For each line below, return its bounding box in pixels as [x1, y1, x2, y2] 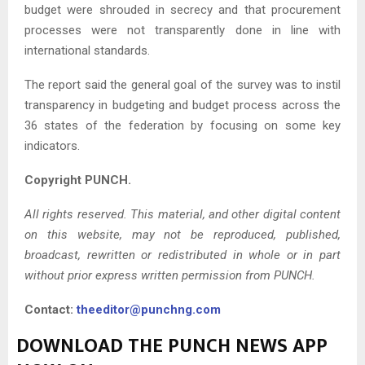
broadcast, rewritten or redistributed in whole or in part [24, 247, 341, 262]
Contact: [24, 301, 77, 317]
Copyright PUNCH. [24, 172, 131, 187]
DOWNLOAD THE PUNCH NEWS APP [16, 329, 328, 363]
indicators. [24, 138, 80, 153]
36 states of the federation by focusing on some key [24, 117, 341, 133]
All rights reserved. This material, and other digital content [24, 206, 341, 222]
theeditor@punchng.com [77, 301, 221, 317]
